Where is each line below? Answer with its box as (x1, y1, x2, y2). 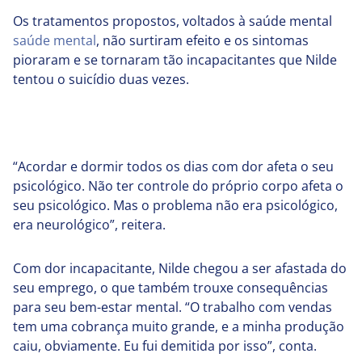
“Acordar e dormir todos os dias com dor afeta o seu (13, 158, 334, 176)
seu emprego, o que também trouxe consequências (13, 279, 328, 297)
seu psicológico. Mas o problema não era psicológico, (13, 196, 338, 215)
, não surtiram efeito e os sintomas (96, 32, 309, 50)
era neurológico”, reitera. (13, 216, 166, 234)
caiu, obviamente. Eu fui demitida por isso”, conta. (13, 337, 317, 356)
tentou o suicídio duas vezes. (13, 70, 189, 89)
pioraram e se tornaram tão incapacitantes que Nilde (13, 51, 337, 69)
